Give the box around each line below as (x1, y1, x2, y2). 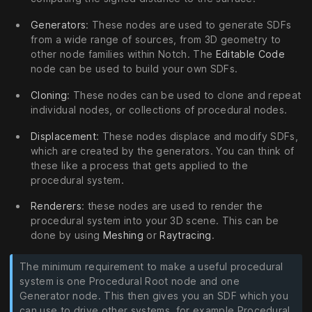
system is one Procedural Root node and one (19, 275, 240, 288)
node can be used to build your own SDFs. (31, 63, 238, 75)
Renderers (31, 200, 81, 212)
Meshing (102, 229, 143, 242)
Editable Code (215, 48, 285, 61)
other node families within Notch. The (31, 48, 216, 61)
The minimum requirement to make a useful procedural (19, 260, 283, 273)
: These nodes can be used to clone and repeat (67, 88, 302, 101)
